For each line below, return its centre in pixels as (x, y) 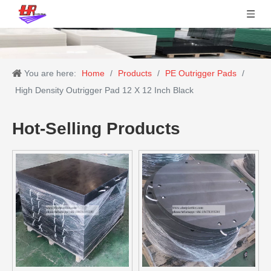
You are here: (50, 73)
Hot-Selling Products (96, 129)
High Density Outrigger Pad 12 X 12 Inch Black (104, 90)
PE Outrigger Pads (201, 73)
